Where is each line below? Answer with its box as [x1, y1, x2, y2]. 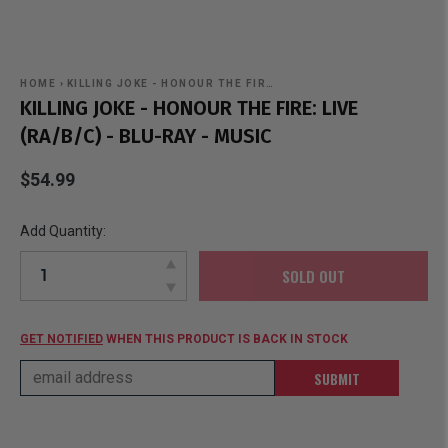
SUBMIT [314, 367, 360, 389]
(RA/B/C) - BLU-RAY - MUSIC [20, 124, 272, 148]
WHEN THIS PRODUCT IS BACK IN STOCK [103, 332, 348, 346]
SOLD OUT [282, 264, 345, 287]
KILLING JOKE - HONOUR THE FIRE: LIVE [20, 96, 358, 120]
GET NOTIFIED [20, 332, 103, 346]
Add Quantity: [20, 223, 106, 239]
